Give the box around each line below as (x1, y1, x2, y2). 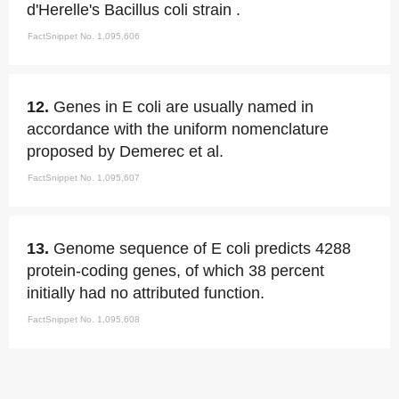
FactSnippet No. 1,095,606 (28, 31, 140, 41)
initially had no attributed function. (27, 284, 265, 302)
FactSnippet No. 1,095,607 (28, 173, 140, 183)
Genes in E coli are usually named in (53, 98, 313, 116)
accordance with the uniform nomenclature (27, 120, 329, 138)
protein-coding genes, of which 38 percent (27, 262, 324, 280)
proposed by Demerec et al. (27, 142, 224, 160)
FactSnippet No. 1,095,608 (28, 314, 140, 324)
